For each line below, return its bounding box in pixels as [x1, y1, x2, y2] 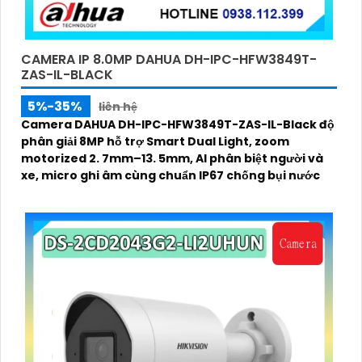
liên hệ [99, 99, 137, 116]
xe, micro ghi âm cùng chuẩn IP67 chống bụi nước [21, 167, 320, 184]
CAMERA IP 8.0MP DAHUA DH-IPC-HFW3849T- [21, 50, 317, 69]
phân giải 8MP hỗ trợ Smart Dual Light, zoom [21, 133, 289, 150]
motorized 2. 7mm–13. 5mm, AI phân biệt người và [21, 150, 323, 167]
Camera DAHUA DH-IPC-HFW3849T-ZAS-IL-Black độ [21, 116, 335, 133]
